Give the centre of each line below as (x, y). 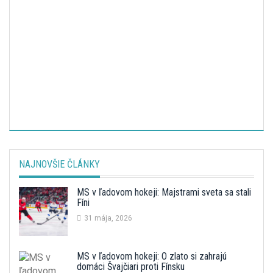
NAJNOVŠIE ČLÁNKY (59, 165)
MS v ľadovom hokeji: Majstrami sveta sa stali (164, 193)
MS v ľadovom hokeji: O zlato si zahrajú (152, 257)
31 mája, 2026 (108, 218)
